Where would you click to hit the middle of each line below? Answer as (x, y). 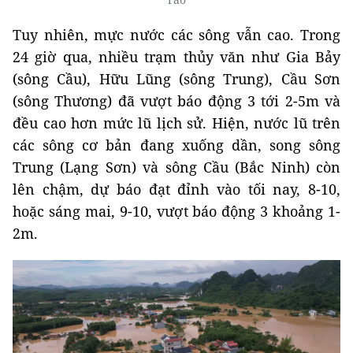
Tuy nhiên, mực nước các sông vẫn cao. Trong (176, 35)
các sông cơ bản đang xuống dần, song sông (176, 145)
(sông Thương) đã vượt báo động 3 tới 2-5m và (176, 101)
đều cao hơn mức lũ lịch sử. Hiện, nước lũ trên (176, 123)
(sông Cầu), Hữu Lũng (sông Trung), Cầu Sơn (176, 79)
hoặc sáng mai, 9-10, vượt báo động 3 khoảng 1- (176, 212)
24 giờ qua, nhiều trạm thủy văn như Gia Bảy (176, 57)
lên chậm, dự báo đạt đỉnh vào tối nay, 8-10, (176, 190)
